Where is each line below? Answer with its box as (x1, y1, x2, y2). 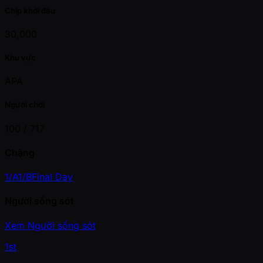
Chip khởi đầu (5, 5, 55, 15)
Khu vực (5, 53, 36, 63)
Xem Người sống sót (5, 219, 96, 231)
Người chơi (5, 100, 45, 110)
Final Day (32, 171, 73, 183)
